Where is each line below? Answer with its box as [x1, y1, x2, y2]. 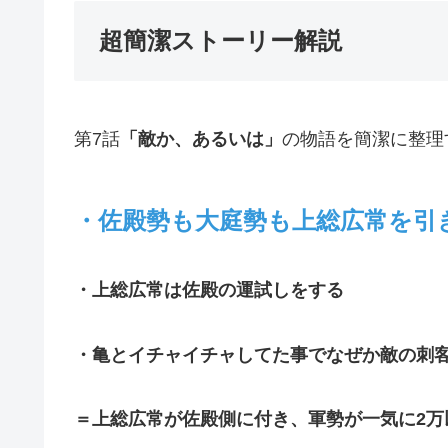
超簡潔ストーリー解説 [99, 26, 349, 54]
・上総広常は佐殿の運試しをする [74, 280, 344, 301]
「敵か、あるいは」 [120, 128, 282, 149]
